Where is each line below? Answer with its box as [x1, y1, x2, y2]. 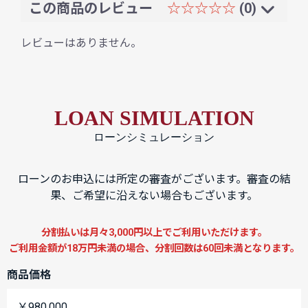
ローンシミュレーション [93, 131, 214, 144]
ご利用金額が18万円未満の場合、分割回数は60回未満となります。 [8, 243, 300, 255]
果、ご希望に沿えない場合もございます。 [50, 189, 258, 203]
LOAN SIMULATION [54, 107, 254, 130]
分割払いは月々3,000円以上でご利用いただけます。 [41, 227, 267, 239]
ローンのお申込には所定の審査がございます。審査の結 [17, 173, 291, 186]
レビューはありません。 [21, 36, 142, 50]
